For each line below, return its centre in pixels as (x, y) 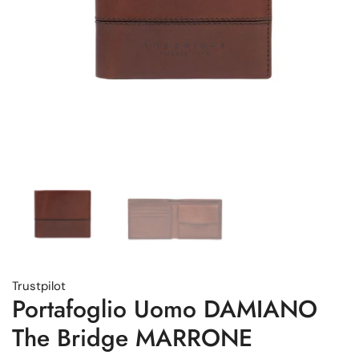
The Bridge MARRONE (132, 337)
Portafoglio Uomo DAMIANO (165, 309)
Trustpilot (39, 286)
